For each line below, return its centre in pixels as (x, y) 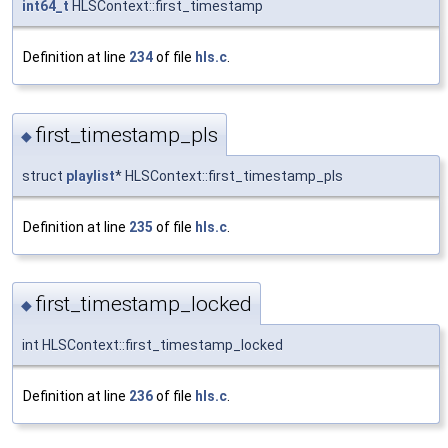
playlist (90, 175)
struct (44, 175)
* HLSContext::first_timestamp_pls (229, 175)
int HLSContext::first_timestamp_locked (152, 345)
